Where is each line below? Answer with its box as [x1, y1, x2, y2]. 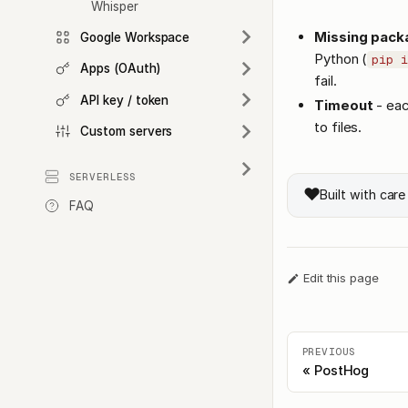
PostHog [313, 362, 370, 378]
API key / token [80, 92, 169, 107]
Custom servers [80, 124, 173, 139]
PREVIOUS [302, 345, 355, 357]
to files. [314, 118, 362, 137]
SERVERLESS [69, 170, 136, 182]
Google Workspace [80, 29, 190, 45]
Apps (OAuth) [80, 61, 160, 76]
